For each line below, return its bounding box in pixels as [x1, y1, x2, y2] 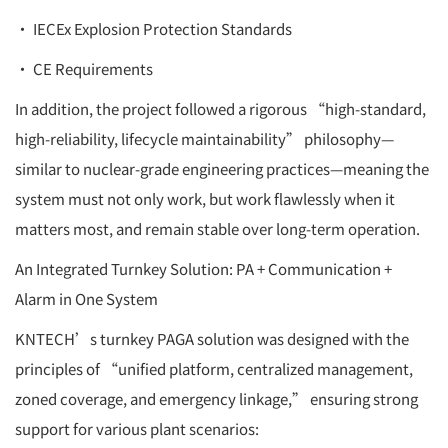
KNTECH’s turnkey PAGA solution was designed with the [15, 327, 409, 349]
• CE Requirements [15, 57, 153, 79]
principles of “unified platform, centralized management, [15, 357, 413, 379]
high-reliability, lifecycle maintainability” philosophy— [15, 127, 394, 149]
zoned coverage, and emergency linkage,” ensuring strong [15, 387, 418, 409]
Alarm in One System [15, 287, 158, 309]
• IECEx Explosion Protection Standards [15, 17, 292, 39]
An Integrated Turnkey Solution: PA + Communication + [15, 257, 392, 279]
